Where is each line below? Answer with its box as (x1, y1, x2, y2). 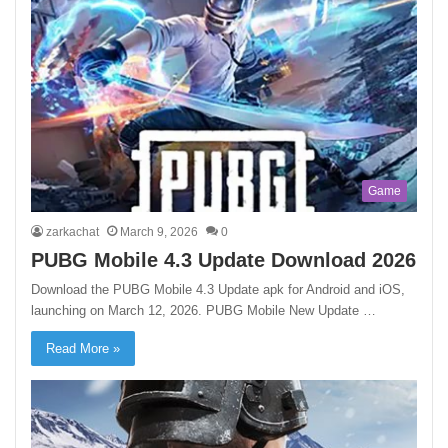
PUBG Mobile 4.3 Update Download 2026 (31, 249, 417, 272)
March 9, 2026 (120, 225, 199, 240)
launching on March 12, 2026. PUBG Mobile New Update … (31, 303, 377, 319)
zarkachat (46, 225, 100, 240)
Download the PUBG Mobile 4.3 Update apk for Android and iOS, (31, 282, 406, 298)
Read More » (46, 341, 121, 357)
